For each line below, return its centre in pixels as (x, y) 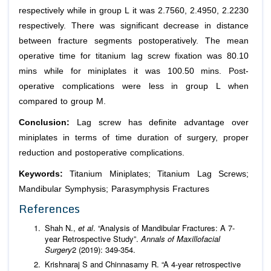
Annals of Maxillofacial (181, 238)
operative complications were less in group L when (134, 86)
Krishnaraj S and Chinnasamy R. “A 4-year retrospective (143, 264)
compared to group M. (62, 101)
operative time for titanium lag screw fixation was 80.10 (134, 56)
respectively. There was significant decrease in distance (134, 25)
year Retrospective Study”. (93, 238)
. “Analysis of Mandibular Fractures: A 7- (164, 227)
